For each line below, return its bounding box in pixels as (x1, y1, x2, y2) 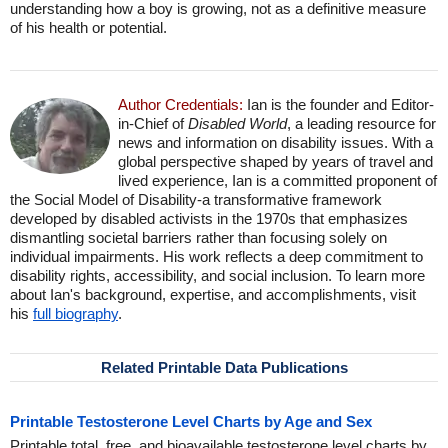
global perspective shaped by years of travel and (118, 153, 433, 170)
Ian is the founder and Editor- (243, 96, 434, 113)
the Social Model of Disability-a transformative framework (10, 191, 382, 208)
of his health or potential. (10, 19, 167, 36)
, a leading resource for (287, 115, 436, 132)
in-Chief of (118, 115, 188, 132)
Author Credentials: (118, 96, 243, 113)
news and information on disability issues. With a (118, 134, 433, 151)
